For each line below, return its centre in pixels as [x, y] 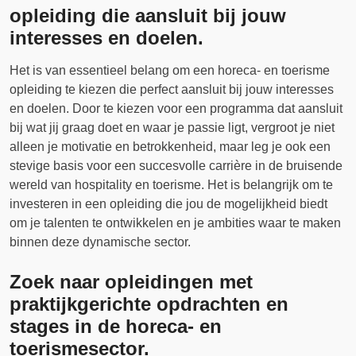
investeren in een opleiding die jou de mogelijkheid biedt [168, 204]
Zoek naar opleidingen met [131, 282]
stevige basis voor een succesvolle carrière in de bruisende [176, 166]
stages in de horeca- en [116, 326]
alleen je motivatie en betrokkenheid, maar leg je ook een [170, 147]
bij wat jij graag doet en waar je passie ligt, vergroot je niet [172, 128]
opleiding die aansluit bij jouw [148, 15]
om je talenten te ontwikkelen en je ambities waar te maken [175, 223]
